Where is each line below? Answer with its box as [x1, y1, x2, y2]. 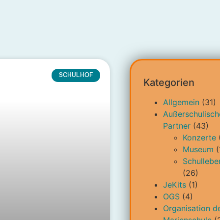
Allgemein [163, 97, 199, 108]
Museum [182, 144, 214, 155]
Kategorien [143, 77, 194, 89]
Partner [163, 121, 191, 131]
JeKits [163, 180, 186, 190]
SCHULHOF [58, 71, 93, 79]
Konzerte [182, 133, 216, 143]
